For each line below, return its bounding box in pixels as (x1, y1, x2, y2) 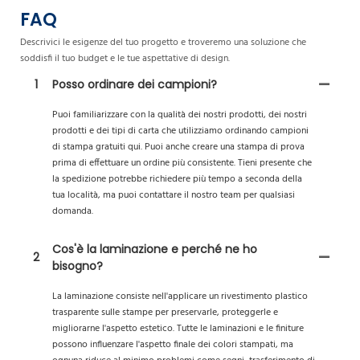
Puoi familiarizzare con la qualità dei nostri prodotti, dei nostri (52, 106, 307, 123)
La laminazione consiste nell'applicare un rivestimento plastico (52, 288, 308, 305)
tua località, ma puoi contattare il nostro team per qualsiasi (52, 186, 295, 203)
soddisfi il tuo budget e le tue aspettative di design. (20, 51, 230, 67)
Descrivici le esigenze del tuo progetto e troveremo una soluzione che (20, 35, 306, 51)
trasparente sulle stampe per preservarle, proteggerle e (52, 305, 278, 321)
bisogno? (52, 257, 103, 274)
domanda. (52, 202, 93, 219)
